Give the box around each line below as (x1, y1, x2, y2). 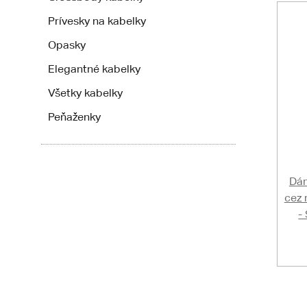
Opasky (48, 38, 86, 51)
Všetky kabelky (48, 86, 123, 99)
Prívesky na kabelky (48, 14, 146, 27)
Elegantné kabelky (48, 62, 140, 75)
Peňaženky (48, 110, 101, 123)
